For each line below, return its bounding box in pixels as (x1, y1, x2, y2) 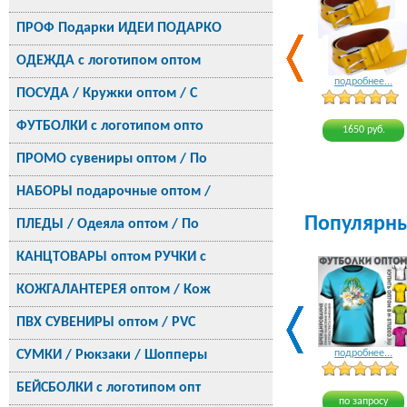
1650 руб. (342, 124, 385, 135)
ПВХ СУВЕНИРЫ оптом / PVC (16, 315, 195, 330)
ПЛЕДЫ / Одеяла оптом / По (16, 217, 199, 232)
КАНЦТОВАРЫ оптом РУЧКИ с (16, 250, 206, 264)
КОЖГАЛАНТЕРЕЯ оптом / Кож (16, 283, 211, 297)
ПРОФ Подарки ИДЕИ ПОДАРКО (16, 21, 222, 35)
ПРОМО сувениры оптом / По (16, 152, 207, 166)
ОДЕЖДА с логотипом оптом (16, 54, 201, 68)
